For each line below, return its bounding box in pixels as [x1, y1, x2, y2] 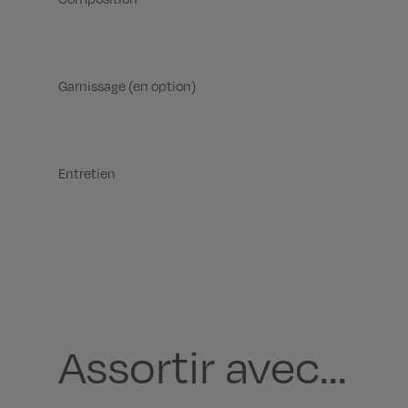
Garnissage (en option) [58, 77, 196, 94]
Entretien [58, 165, 116, 181]
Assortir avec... [58, 339, 347, 393]
